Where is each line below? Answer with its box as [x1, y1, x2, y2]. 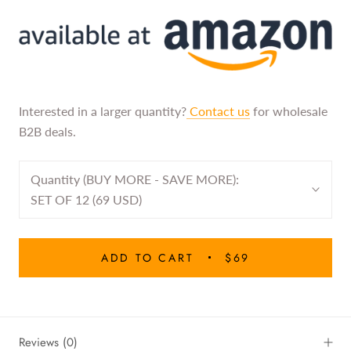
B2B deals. [19, 123, 76, 139]
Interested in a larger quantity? [19, 103, 186, 118]
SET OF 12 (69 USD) [31, 191, 142, 207]
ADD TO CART [100, 249, 194, 266]
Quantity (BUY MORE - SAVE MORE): [31, 171, 242, 186]
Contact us [186, 103, 250, 118]
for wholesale [250, 103, 327, 118]
